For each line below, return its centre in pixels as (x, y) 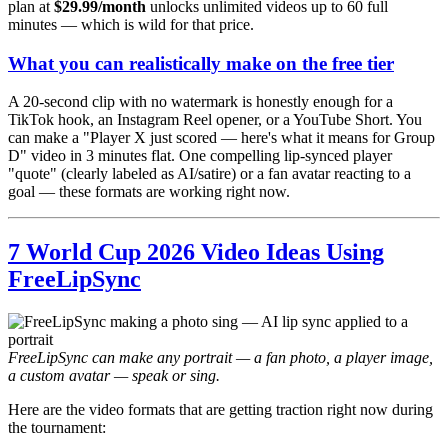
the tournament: (57, 428)
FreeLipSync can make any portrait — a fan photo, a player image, (220, 358)
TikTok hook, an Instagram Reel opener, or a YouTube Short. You (215, 120)
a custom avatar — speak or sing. (114, 376)
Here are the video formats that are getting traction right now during (220, 410)
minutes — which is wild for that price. (131, 24)
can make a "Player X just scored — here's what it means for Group (221, 138)
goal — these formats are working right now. (149, 192)
